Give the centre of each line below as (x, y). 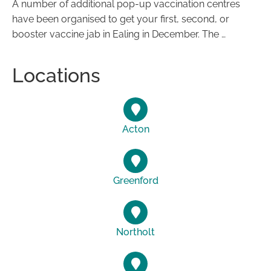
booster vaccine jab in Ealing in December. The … (119, 34)
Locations (56, 75)
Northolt (135, 232)
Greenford (135, 181)
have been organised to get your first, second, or (121, 19)
